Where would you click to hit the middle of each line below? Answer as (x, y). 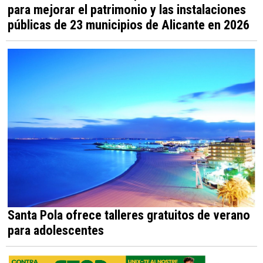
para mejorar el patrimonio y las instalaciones (127, 9)
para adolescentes (56, 230)
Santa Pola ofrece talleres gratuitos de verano (129, 215)
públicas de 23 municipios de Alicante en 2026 (129, 24)
